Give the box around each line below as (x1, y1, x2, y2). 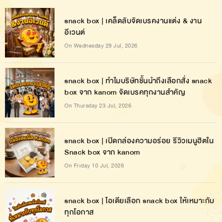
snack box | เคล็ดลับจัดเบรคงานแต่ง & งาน (64, 14, 202, 27)
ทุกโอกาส (64, 206, 94, 218)
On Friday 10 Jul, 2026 (64, 161, 124, 170)
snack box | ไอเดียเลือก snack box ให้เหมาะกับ (64, 194, 215, 207)
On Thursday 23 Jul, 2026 (64, 101, 131, 110)
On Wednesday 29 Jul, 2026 (64, 41, 138, 50)
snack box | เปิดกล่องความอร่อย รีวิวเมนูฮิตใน (64, 134, 214, 147)
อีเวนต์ (64, 26, 85, 38)
